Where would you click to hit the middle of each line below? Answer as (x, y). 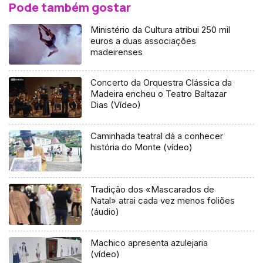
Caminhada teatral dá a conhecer (157, 136)
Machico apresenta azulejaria (149, 243)
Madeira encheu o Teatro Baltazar (159, 94)
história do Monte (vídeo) (142, 147)
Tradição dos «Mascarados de (153, 190)
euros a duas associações (144, 41)
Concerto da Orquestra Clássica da (161, 83)
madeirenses (117, 52)
